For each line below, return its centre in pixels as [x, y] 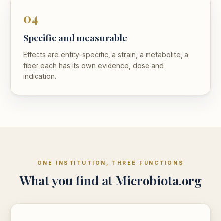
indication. [40, 76]
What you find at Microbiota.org [110, 180]
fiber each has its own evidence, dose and [94, 65]
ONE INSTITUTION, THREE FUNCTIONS [110, 163]
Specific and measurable [75, 37]
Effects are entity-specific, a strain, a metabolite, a [106, 54]
